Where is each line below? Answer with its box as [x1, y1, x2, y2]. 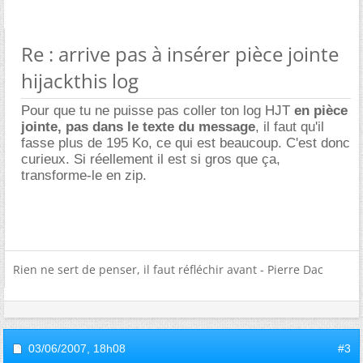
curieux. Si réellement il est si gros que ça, [21, 152, 280, 167]
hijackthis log [21, 67, 139, 94]
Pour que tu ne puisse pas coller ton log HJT [21, 103, 294, 118]
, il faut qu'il [255, 119, 324, 135]
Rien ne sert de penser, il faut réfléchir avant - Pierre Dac [13, 262, 323, 277]
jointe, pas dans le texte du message [21, 119, 255, 135]
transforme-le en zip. [21, 168, 147, 183]
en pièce [294, 103, 348, 118]
